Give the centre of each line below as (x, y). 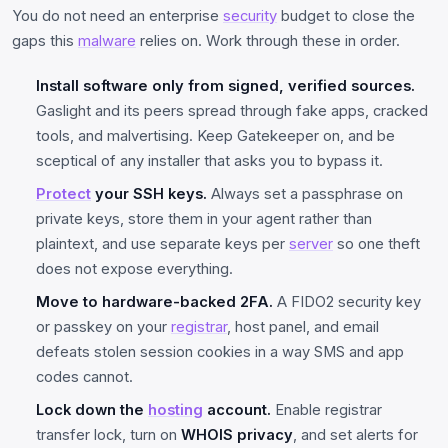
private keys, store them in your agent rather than (204, 219)
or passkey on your (103, 327)
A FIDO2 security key (347, 302)
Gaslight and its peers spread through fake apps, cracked (232, 111)
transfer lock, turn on (108, 435)
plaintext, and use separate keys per (162, 244)
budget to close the (346, 16)
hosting (175, 410)
